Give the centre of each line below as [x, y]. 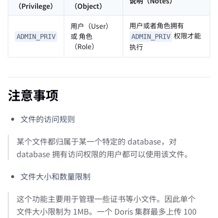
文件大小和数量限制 [55, 176]
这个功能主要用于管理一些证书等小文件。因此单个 [106, 199]
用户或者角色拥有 [157, 26]
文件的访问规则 [48, 119]
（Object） [88, 6]
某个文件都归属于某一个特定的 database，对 [97, 141]
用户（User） [91, 26]
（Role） [84, 46]
